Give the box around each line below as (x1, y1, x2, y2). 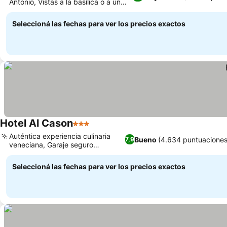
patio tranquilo (9, 6, 57, 15)
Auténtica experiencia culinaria (9, 132, 110, 140)
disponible (9, 149, 43, 158)
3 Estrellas (72, 124, 112, 134)
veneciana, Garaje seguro (9, 140, 93, 149)
